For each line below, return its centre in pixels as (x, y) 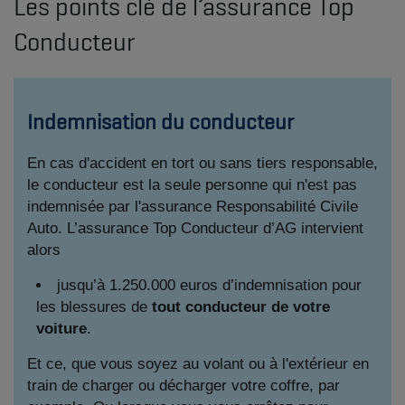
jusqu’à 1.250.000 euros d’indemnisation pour (209, 285)
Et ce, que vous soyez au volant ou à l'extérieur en (198, 364)
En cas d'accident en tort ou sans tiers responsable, (202, 163)
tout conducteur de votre (241, 307)
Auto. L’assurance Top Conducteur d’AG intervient (195, 228)
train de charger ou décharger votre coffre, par (184, 386)
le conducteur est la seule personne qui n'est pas (192, 185)
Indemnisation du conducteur (163, 122)
